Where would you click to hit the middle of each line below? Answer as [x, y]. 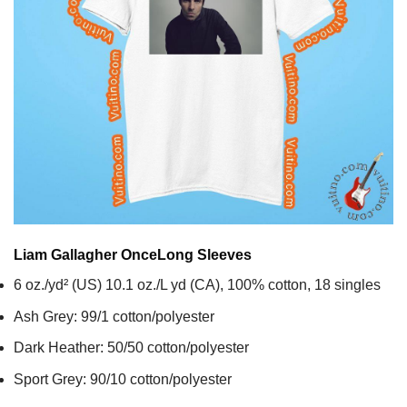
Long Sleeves [204, 255]
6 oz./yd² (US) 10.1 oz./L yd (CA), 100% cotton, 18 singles [197, 285]
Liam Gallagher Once [85, 255]
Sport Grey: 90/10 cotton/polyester [123, 379]
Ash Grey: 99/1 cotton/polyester [114, 316]
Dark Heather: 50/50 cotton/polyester [131, 348]
